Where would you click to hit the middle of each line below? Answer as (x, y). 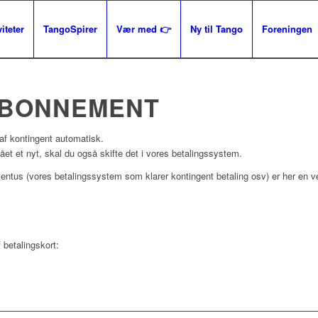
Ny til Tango (216, 29)
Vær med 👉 (144, 29)
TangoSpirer (70, 29)
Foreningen (287, 29)
